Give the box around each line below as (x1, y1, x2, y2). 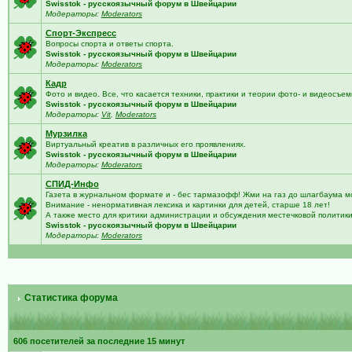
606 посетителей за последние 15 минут (13, 336, 185, 346)
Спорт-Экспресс (45, 28, 116, 38)
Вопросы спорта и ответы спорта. (45, 39, 174, 48)
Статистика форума (21, 292, 118, 303)
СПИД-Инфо (45, 179, 99, 189)
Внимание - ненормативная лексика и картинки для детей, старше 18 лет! (45, 200, 330, 209)
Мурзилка (45, 129, 87, 138)
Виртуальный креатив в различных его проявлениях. (45, 140, 246, 148)
